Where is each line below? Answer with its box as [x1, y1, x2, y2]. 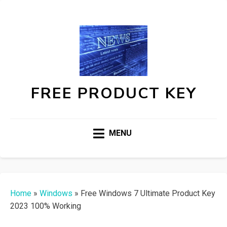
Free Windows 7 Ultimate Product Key [81, 188, 215, 199]
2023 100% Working [10, 201, 81, 211]
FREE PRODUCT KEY [30, 83, 197, 104]
